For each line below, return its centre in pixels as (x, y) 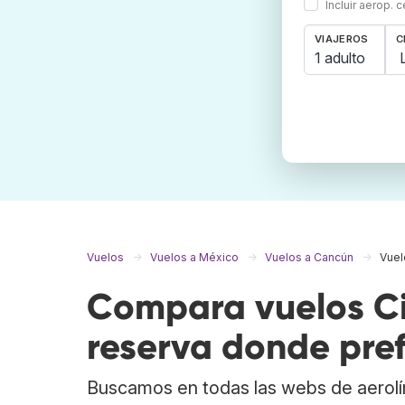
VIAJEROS (342, 39)
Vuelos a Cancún (309, 258)
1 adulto (340, 57)
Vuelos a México (194, 258)
